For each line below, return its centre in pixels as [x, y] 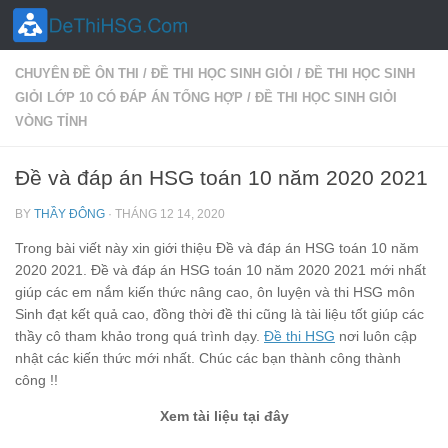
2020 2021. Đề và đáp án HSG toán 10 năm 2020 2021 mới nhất [220, 270]
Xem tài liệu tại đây [224, 416]
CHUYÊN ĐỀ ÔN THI [77, 73]
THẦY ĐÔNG [69, 214]
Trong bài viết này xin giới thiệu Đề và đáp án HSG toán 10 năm [217, 248]
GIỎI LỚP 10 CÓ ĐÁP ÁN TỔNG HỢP [129, 97]
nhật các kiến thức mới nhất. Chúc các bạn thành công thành [208, 358]
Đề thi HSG [299, 336]
